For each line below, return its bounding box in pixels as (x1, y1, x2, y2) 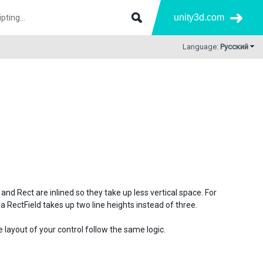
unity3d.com (174, 12, 224, 22)
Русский (220, 42, 248, 51)
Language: (183, 42, 220, 51)
